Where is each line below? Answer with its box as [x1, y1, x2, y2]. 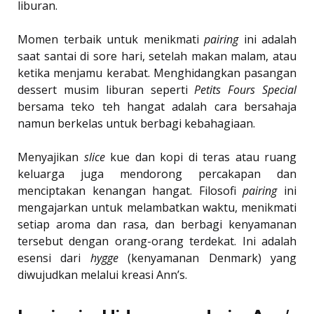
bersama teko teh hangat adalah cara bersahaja [18, 99, 296, 115]
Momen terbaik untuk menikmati [18, 32, 204, 48]
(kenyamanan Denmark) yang [118, 250, 297, 266]
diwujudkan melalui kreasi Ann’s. [18, 267, 187, 283]
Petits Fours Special [194, 82, 297, 98]
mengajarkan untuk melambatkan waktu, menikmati [18, 200, 296, 216]
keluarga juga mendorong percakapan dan [18, 166, 296, 182]
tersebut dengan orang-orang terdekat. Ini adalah [18, 233, 296, 250]
